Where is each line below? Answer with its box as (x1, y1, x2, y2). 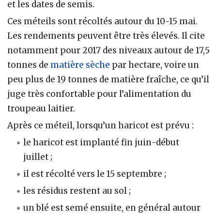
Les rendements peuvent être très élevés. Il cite (7, 30, 205, 41)
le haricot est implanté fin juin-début (23, 137, 180, 148)
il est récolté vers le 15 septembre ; (23, 169, 167, 180)
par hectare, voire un (110, 59, 199, 70)
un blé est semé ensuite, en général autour (23, 202, 201, 214)
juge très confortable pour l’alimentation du (7, 88, 191, 99)
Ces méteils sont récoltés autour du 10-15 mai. (7, 15, 198, 27)
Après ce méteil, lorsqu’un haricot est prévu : (7, 120, 194, 131)
